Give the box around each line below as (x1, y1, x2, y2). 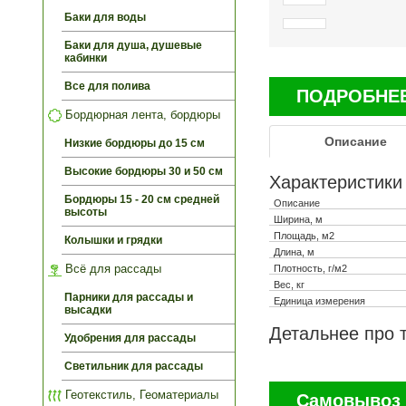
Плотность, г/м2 (274, 262, 347, 274)
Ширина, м (274, 213, 323, 225)
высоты (64, 205, 107, 218)
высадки (64, 303, 111, 316)
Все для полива (64, 79, 150, 92)
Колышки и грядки (64, 233, 162, 246)
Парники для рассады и (64, 290, 193, 304)
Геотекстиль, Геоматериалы (62, 387, 218, 401)
